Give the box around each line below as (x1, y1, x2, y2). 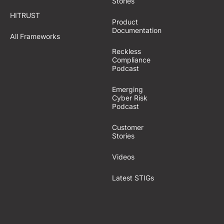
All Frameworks (10, 32, 60, 40)
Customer (112, 123, 143, 131)
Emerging (112, 85, 143, 93)
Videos (112, 152, 134, 161)
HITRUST (10, 11, 40, 19)
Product (112, 17, 138, 26)
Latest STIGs (112, 173, 154, 182)
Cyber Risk (112, 93, 147, 102)
